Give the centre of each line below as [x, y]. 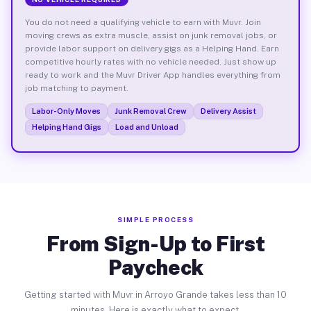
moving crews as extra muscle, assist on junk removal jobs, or [151, 35]
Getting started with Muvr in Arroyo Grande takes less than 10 [155, 295]
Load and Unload [146, 127]
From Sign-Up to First [155, 244]
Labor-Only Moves [66, 111]
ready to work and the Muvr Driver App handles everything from [152, 75]
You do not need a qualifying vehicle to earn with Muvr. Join [143, 22]
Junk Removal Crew [150, 111]
